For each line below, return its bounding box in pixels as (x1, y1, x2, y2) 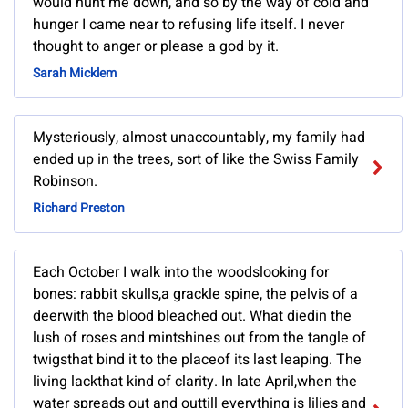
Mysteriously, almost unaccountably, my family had (33, 127, 365, 149)
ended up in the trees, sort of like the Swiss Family (33, 148, 359, 171)
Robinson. (33, 170, 97, 193)
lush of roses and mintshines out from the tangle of (33, 327, 366, 350)
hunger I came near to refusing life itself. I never (33, 14, 344, 36)
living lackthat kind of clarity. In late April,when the (33, 371, 357, 393)
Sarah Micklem (33, 64, 117, 84)
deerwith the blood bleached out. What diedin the (33, 305, 352, 328)
